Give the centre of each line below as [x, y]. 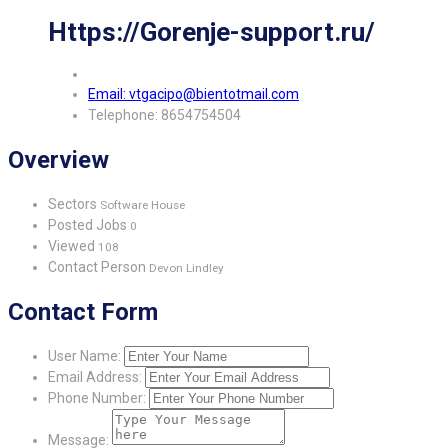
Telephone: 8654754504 [164, 115]
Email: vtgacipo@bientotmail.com [193, 94]
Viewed [73, 245]
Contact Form [83, 311]
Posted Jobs [89, 224]
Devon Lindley [186, 267]
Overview [58, 159]
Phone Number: [97, 397]
